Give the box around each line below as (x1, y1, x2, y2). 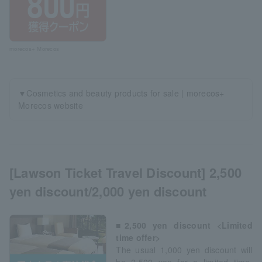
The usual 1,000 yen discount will (116, 243, 253, 256)
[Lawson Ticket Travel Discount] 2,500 (9, 163, 242, 182)
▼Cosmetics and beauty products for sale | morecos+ (18, 87, 225, 99)
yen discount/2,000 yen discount (9, 181, 207, 201)
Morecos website (18, 99, 83, 111)
